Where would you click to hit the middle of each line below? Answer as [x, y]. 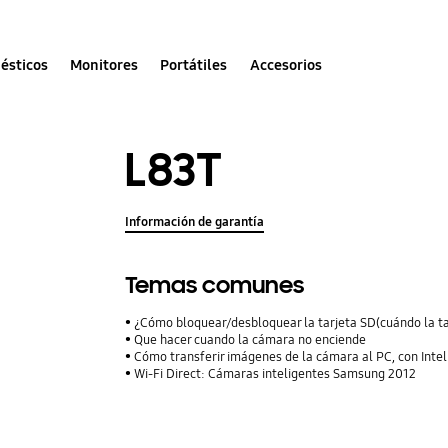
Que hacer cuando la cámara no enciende [250, 339]
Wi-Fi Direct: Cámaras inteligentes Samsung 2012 [275, 373]
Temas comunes [215, 285]
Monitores [104, 64]
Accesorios [285, 64]
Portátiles [194, 64]
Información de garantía [195, 221]
